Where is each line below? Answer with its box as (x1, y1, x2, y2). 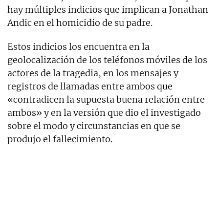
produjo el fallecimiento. (7, 133, 112, 145)
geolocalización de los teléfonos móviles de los (7, 54, 207, 66)
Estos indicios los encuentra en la (7, 41, 150, 52)
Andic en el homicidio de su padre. (7, 17, 153, 28)
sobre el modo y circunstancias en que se (7, 120, 180, 131)
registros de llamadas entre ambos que (7, 80, 173, 92)
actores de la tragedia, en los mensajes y (7, 67, 178, 79)
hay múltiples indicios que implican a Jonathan (7, 3, 208, 15)
